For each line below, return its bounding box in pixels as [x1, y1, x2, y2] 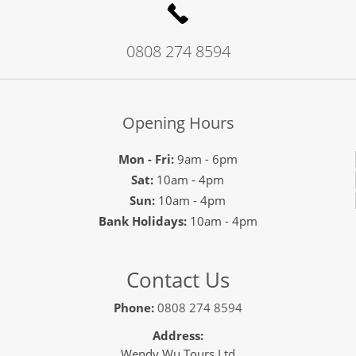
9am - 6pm [173, 151, 238, 168]
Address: [153, 327, 203, 344]
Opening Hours [122, 112, 234, 134]
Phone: [114, 300, 154, 316]
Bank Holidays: [99, 213, 187, 230]
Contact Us [126, 265, 230, 295]
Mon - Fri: [118, 151, 174, 168]
